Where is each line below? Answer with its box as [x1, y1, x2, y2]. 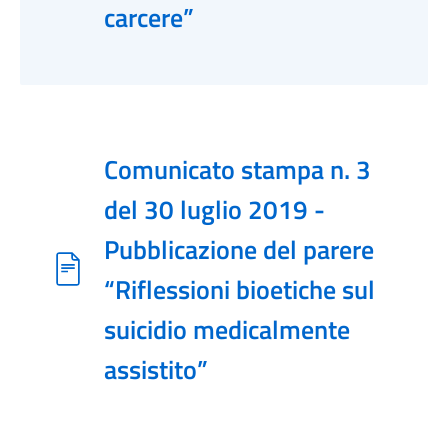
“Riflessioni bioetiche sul [104, 269, 375, 309]
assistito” [104, 349, 208, 389]
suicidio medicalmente [104, 309, 350, 349]
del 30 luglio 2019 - [104, 189, 325, 229]
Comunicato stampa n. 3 [104, 149, 371, 189]
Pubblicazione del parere [104, 229, 374, 269]
